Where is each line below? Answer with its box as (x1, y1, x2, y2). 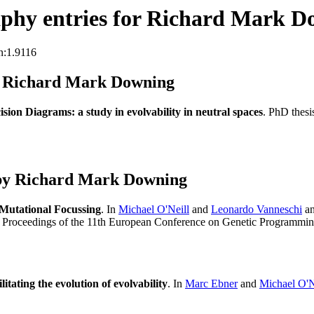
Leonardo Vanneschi (211, 203, 302, 216)
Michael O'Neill (118, 203, 189, 216)
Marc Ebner (185, 278, 238, 290)
